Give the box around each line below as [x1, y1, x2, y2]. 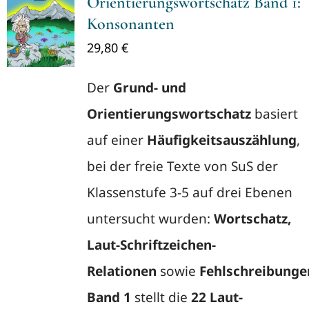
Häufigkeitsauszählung [146, 131, 297, 149]
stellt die [130, 288, 191, 306]
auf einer [86, 131, 147, 149]
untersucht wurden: [86, 210, 214, 228]
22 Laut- [190, 288, 243, 306]
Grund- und [112, 79, 186, 97]
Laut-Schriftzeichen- [86, 236, 216, 254]
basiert [250, 105, 298, 123]
